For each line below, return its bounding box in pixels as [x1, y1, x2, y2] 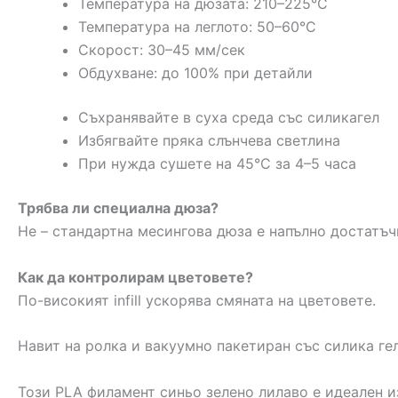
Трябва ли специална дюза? [18, 199, 219, 218]
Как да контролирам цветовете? [18, 267, 253, 286]
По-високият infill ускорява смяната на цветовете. [18, 291, 376, 309]
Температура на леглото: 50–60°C [78, 18, 316, 36]
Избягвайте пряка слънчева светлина [78, 131, 340, 150]
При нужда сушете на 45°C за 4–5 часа [78, 155, 356, 173]
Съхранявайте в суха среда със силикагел [78, 108, 379, 127]
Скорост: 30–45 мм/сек [78, 41, 245, 60]
